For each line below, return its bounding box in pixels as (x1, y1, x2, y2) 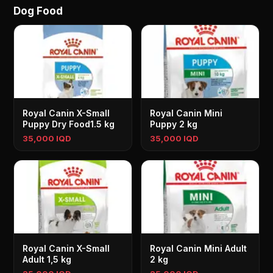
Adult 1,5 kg (23, 254, 72, 264)
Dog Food (13, 5, 63, 17)
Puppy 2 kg (150, 119, 197, 129)
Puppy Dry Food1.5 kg (23, 119, 115, 129)
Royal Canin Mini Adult (150, 243, 247, 253)
